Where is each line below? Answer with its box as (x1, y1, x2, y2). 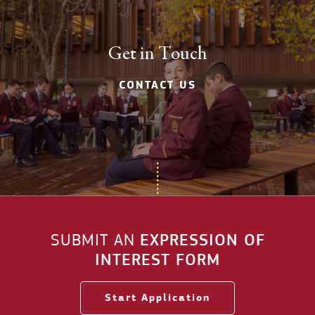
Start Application (105, 290, 210, 304)
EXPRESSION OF (139, 229, 265, 250)
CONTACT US (119, 78, 196, 93)
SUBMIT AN (50, 229, 140, 250)
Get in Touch (108, 41, 207, 66)
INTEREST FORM (95, 249, 220, 270)
